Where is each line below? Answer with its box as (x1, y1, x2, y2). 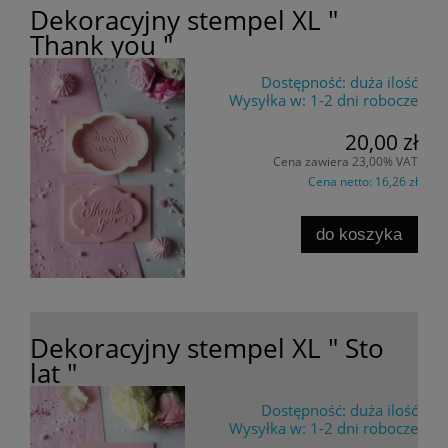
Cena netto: (308, 173, 375, 191)
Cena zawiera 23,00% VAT (273, 153, 418, 171)
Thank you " (30, 27, 173, 62)
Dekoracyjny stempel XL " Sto (30, 330, 384, 365)
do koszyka (316, 223, 403, 244)
